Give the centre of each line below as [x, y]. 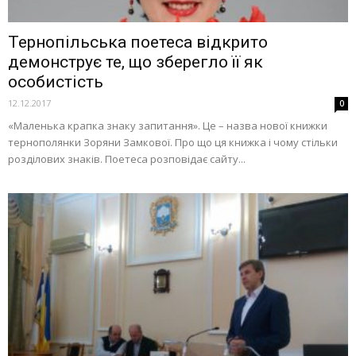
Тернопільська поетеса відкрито [138, 42]
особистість [56, 81]
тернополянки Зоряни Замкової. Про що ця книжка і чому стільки [173, 142]
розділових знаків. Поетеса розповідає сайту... [127, 159]
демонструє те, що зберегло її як [135, 62]
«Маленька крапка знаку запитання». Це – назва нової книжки [168, 125]
